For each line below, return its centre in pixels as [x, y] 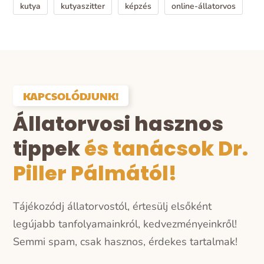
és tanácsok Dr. [164, 148]
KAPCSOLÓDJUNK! [71, 95]
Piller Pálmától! [95, 173]
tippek [47, 148]
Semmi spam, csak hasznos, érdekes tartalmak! [126, 241]
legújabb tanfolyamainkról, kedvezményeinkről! [125, 224]
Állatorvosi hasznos [118, 123]
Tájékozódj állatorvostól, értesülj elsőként [113, 206]
